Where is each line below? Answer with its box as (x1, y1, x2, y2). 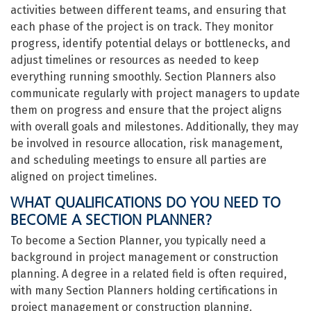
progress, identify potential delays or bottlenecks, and (10, 37, 291, 50)
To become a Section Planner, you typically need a (10, 234, 266, 247)
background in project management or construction (10, 251, 278, 264)
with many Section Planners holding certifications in (10, 284, 278, 297)
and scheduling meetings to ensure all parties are (10, 153, 267, 167)
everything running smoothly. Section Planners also (10, 70, 276, 83)
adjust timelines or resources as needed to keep (10, 53, 259, 67)
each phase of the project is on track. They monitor (10, 20, 274, 33)
